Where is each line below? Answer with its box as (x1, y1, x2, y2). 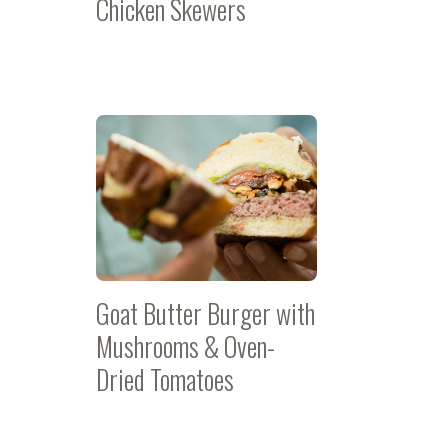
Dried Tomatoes (96, 359, 234, 399)
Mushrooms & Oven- (96, 326, 275, 366)
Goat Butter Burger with (96, 293, 315, 333)
